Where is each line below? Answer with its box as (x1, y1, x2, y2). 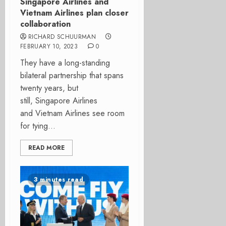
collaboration (20, 18, 71, 30)
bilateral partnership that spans (20, 70, 124, 81)
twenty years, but (20, 82, 78, 94)
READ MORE (28, 143, 65, 152)
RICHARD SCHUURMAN (28, 32, 96, 41)
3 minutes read (34, 175, 83, 184)
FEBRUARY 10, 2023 (20, 42, 78, 51)
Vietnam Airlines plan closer (20, 7, 129, 19)
